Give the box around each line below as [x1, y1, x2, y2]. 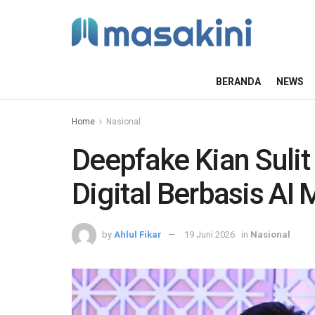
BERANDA [216, 76, 261, 87]
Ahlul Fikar [114, 229, 162, 240]
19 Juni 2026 [184, 229, 235, 240]
